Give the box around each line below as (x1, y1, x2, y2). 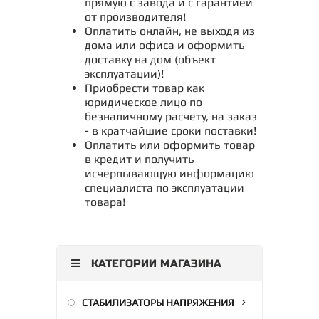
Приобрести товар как (85, 80, 204, 95)
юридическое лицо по (85, 95, 202, 109)
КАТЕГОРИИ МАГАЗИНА (88, 256, 221, 270)
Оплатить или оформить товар (85, 137, 255, 152)
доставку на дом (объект (85, 52, 216, 66)
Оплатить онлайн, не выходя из (85, 23, 255, 38)
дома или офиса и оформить (85, 38, 245, 52)
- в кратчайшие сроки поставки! (85, 123, 256, 137)
